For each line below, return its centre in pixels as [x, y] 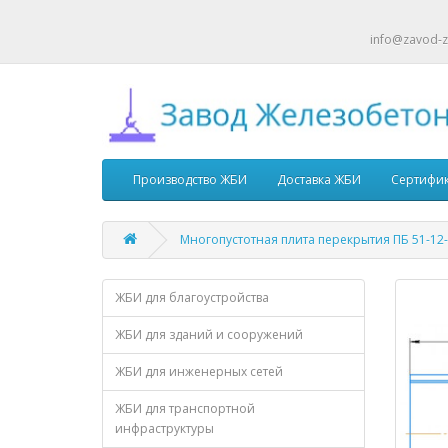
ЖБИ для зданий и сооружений [209, 335]
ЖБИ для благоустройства [192, 298]
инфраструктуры [164, 429]
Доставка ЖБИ [319, 180]
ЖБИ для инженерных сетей [199, 372]
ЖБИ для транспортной [185, 409]
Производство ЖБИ [190, 180]
